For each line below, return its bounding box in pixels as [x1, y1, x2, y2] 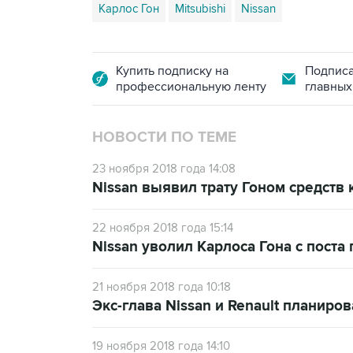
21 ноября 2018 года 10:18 [92, 280, 231, 294]
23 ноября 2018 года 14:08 [92, 162, 236, 176]
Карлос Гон [98, 2, 159, 16]
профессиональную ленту [116, 79, 266, 95]
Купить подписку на [116, 63, 229, 79]
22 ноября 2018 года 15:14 [92, 221, 233, 235]
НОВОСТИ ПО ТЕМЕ [92, 128, 236, 147]
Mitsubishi [175, 2, 225, 16]
